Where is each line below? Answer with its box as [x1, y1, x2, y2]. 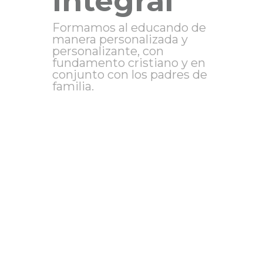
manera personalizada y [52, 32, 188, 46]
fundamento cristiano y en [52, 55, 205, 70]
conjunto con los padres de [52, 67, 207, 82]
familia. [52, 79, 94, 93]
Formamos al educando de [52, 20, 206, 35]
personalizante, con [52, 43, 164, 58]
